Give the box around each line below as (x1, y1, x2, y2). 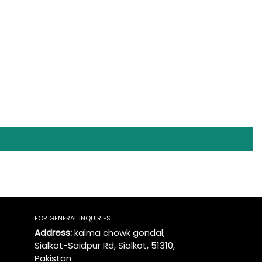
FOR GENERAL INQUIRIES (34, 213, 111, 223)
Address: (34, 226, 74, 239)
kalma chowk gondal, (74, 226, 165, 239)
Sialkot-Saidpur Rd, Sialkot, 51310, (34, 239, 175, 252)
